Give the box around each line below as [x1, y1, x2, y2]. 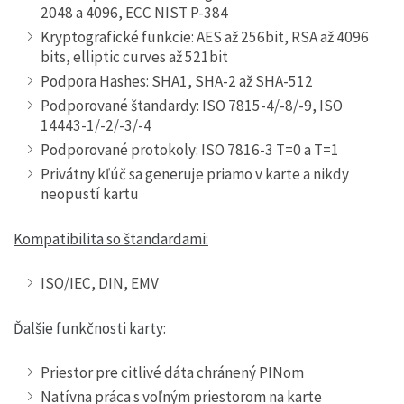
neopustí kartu [41, 184, 139, 205]
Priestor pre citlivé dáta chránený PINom [41, 362, 304, 382]
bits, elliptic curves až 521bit [41, 47, 228, 68]
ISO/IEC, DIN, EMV [41, 273, 159, 293]
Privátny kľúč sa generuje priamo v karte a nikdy [41, 164, 349, 185]
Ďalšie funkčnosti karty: [14, 318, 166, 338]
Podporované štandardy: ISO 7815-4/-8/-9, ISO [41, 96, 343, 116]
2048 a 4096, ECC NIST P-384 [41, 3, 228, 23]
